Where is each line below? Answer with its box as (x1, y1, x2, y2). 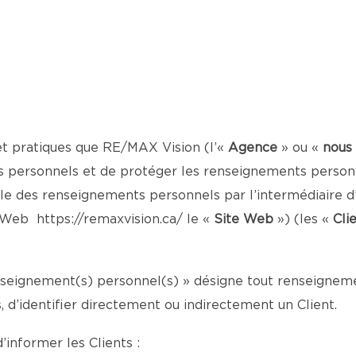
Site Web (210, 213, 277, 226)
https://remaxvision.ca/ (37, 213, 183, 226)
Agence (228, 141, 281, 154)
